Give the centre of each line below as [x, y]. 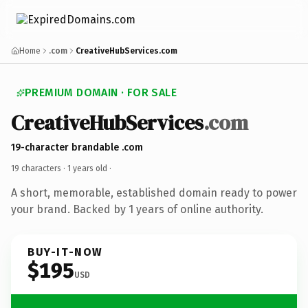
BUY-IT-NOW [65, 252]
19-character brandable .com [77, 147]
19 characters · [39, 168]
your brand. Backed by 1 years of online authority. [137, 209]
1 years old [87, 168]
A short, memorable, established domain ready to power [154, 192]
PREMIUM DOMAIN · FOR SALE [101, 92]
